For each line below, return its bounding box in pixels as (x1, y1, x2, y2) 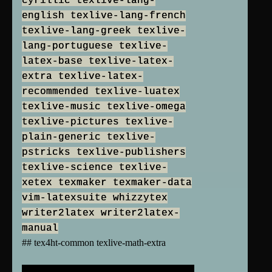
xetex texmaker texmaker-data (22, 177, 192, 189)
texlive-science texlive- (22, 162, 168, 174)
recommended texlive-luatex (22, 86, 180, 98)
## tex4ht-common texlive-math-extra (22, 237, 166, 248)
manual (22, 223, 58, 234)
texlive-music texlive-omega (22, 101, 186, 113)
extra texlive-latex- (22, 71, 143, 83)
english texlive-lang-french (22, 10, 186, 22)
